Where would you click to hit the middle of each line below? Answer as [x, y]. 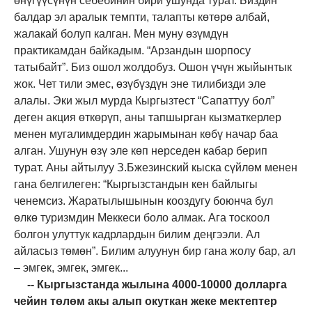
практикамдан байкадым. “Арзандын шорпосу [132, 50]
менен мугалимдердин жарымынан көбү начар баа [146, 134]
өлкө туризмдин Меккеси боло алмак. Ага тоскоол [142, 217]
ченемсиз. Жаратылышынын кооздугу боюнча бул [143, 201]
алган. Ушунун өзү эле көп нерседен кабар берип [141, 150]
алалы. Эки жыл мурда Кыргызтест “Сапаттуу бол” [144, 100]
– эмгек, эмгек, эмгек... [71, 267]
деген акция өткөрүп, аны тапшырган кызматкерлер [148, 117]
